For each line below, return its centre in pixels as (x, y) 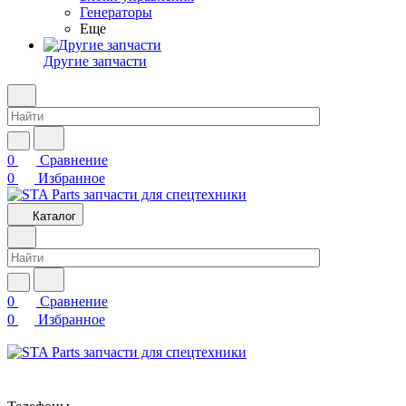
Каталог (54, 216)
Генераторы (116, 12)
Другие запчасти (95, 61)
